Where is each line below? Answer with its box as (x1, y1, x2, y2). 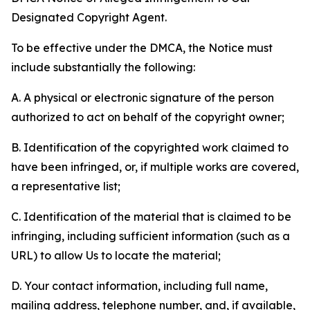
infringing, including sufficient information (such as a (11, 229, 290, 243)
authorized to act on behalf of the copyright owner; (11, 110, 284, 124)
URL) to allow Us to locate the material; (11, 248, 221, 262)
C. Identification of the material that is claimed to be (11, 210, 291, 224)
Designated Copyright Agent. (11, 10, 167, 24)
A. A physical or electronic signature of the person (11, 91, 274, 104)
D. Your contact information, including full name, (11, 279, 268, 293)
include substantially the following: (11, 60, 195, 74)
